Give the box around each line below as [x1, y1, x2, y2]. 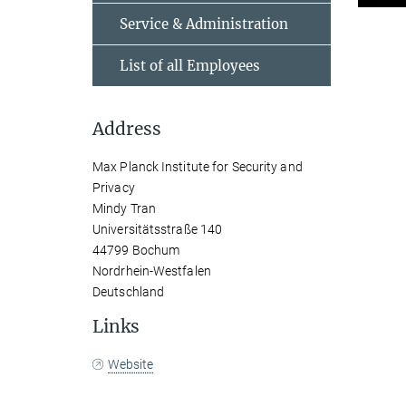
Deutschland [92, 285, 165, 299]
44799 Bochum [92, 243, 180, 257]
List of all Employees [120, 57, 260, 74]
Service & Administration [120, 15, 288, 33]
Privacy [92, 180, 135, 195]
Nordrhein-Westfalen [92, 264, 211, 278]
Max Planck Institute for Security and [92, 159, 303, 174]
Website [108, 357, 154, 372]
